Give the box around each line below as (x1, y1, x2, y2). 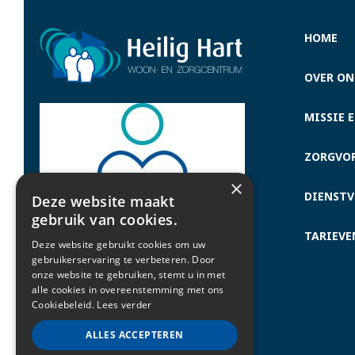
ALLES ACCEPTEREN (86, 328, 184, 342)
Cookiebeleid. (32, 298, 94, 311)
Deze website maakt (32, 192, 175, 211)
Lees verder (97, 298, 152, 311)
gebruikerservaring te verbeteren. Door (32, 253, 216, 266)
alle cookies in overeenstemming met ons (32, 283, 224, 296)
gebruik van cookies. (32, 210, 177, 229)
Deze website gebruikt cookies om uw (32, 238, 206, 251)
